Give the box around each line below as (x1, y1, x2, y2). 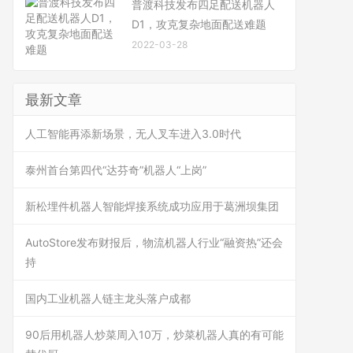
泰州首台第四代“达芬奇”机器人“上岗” (25, 163, 206, 176)
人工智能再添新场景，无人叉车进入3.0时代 (25, 127, 241, 140)
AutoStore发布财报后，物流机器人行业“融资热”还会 (25, 236, 283, 249)
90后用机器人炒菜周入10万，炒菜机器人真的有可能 (25, 328, 284, 341)
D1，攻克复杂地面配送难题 (132, 17, 266, 31)
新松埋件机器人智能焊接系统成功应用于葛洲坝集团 (25, 199, 279, 213)
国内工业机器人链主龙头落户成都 (25, 292, 191, 305)
